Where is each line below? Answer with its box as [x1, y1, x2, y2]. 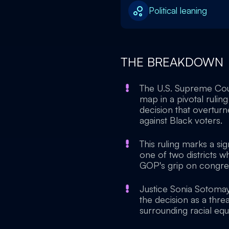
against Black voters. [140, 114, 222, 126]
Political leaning [149, 5, 207, 16]
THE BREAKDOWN [121, 54, 227, 70]
